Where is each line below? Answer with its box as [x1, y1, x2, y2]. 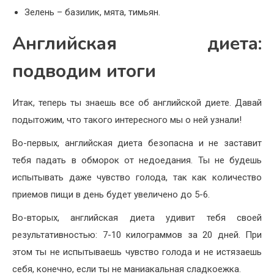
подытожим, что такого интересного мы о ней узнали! [12, 114, 242, 125]
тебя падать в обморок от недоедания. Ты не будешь [12, 154, 262, 166]
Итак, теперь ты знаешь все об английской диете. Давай [12, 97, 262, 108]
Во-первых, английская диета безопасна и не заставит [12, 137, 262, 149]
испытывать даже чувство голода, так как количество [12, 171, 262, 183]
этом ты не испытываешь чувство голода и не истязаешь [12, 246, 262, 257]
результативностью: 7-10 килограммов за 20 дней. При [12, 229, 262, 240]
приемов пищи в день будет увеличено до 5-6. [12, 188, 210, 200]
